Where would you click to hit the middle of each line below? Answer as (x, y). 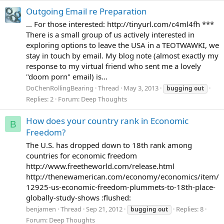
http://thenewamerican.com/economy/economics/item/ (122, 176)
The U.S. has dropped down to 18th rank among (109, 145)
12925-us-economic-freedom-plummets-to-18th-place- (121, 187)
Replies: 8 (190, 209)
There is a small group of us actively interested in (110, 34)
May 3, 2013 (141, 88)
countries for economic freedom (81, 155)
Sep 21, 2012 (104, 209)
